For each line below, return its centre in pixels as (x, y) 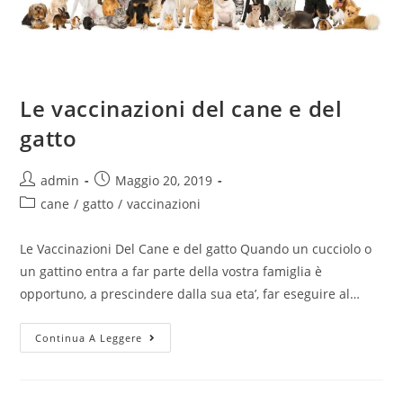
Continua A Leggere (89, 338)
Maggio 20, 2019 (164, 181)
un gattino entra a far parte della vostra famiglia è (171, 272)
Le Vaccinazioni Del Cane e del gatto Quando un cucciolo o (196, 249)
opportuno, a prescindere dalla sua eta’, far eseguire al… (190, 294)
